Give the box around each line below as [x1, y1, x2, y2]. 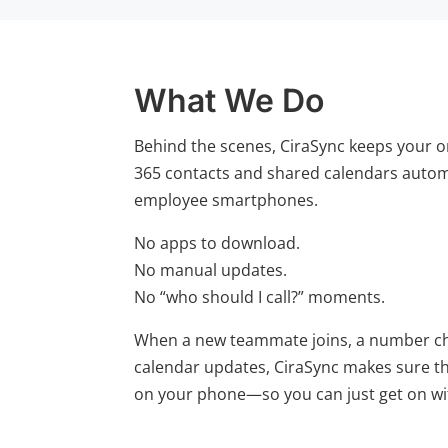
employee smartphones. [134, 188, 319, 211]
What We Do [134, 80, 325, 120]
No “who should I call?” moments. [134, 285, 386, 308]
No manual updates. [134, 258, 288, 281]
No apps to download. [134, 231, 301, 254]
